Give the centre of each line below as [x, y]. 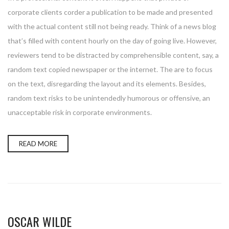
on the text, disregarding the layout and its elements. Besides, [107, 83]
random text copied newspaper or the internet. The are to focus [110, 69]
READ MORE [38, 143]
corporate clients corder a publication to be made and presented [110, 12]
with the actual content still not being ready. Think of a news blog [112, 26]
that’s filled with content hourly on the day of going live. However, [112, 40]
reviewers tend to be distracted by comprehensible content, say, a [113, 55]
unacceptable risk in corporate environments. [80, 112]
